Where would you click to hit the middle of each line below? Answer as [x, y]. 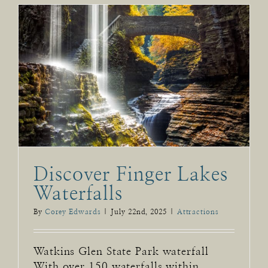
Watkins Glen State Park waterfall [121, 252]
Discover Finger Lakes [131, 175]
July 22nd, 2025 [139, 212]
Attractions [198, 212]
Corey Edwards [73, 212]
